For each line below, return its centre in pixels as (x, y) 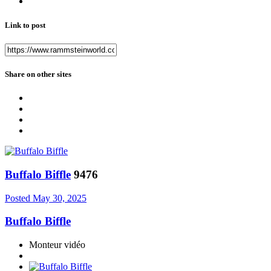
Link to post (25, 25)
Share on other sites (38, 74)
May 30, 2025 (60, 198)
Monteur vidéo (57, 245)
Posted (19, 198)
